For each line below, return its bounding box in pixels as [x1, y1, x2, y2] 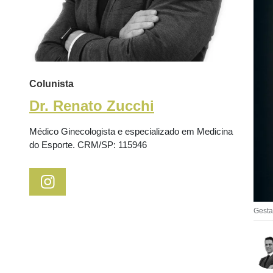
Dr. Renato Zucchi [29, 97, 154, 115]
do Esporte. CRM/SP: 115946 [29, 140, 147, 151]
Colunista [29, 79, 74, 90]
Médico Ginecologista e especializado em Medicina [29, 126, 233, 137]
